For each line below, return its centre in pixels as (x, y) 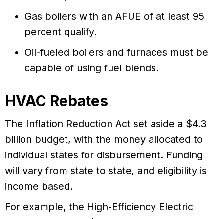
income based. (39, 186)
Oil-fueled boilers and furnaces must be (116, 53)
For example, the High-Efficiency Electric (99, 207)
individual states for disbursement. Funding (104, 155)
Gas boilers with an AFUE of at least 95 (114, 16)
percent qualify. (61, 32)
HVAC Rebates (56, 101)
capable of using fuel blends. (92, 68)
